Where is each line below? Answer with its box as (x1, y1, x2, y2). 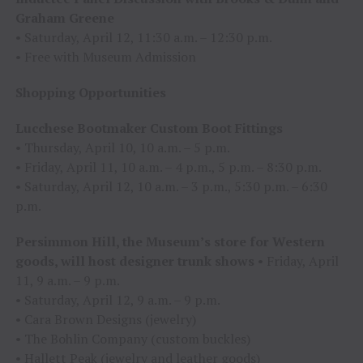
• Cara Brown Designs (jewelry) (15, 310, 196, 329)
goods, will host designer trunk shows (15, 252, 254, 271)
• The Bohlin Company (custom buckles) (15, 330, 250, 348)
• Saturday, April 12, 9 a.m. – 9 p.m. (15, 291, 220, 310)
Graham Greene (15, 9, 114, 28)
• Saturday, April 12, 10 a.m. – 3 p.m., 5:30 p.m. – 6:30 (15, 177, 327, 196)
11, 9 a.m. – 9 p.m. (15, 271, 120, 290)
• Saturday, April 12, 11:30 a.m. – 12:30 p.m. (15, 28, 272, 47)
